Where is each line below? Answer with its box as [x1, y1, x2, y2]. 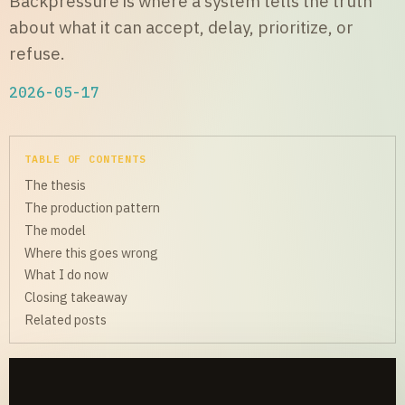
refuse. [9, 42, 65, 65]
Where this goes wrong [24, 243, 158, 261]
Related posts [24, 310, 107, 328]
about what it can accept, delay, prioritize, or [9, 16, 353, 39]
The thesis [24, 176, 86, 194]
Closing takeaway [24, 288, 127, 306]
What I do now [24, 266, 108, 284]
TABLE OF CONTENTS [24, 152, 146, 166]
